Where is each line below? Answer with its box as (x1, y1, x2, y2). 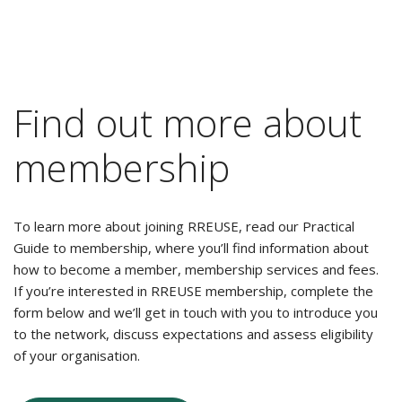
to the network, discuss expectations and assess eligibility (13, 325, 373, 343)
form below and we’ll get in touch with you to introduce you (13, 303, 378, 321)
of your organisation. (13, 346, 140, 364)
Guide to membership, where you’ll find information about (13, 239, 369, 257)
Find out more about (13, 97, 362, 148)
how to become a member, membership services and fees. (13, 260, 379, 278)
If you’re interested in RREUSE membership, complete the (13, 282, 373, 300)
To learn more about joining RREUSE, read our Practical (13, 217, 354, 235)
